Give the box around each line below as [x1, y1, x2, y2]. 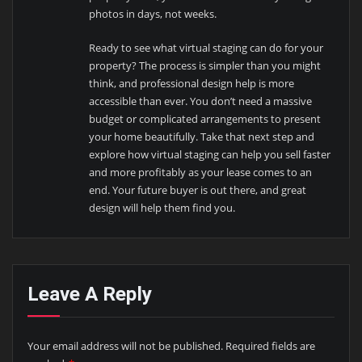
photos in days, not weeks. [89, 6, 217, 21]
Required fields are [225, 339, 315, 354]
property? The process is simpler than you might [89, 57, 322, 73]
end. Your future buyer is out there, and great [89, 182, 307, 197]
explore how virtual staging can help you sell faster [89, 146, 331, 162]
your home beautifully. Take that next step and [89, 128, 315, 144]
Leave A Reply [27, 281, 152, 305]
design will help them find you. [89, 200, 236, 215]
